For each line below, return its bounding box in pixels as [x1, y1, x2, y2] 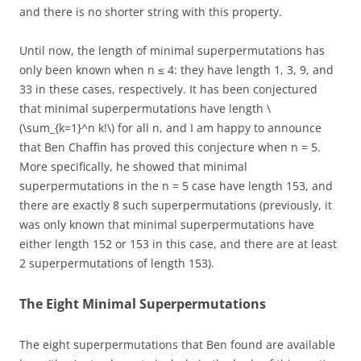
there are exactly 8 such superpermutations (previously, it [19, 197, 332, 213]
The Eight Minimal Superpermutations [19, 295, 266, 313]
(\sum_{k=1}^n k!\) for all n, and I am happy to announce [19, 120, 322, 135]
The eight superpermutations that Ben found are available [19, 337, 335, 352]
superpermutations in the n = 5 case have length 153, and [19, 178, 333, 193]
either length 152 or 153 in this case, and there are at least [19, 236, 337, 251]
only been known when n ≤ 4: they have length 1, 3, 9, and [19, 62, 334, 77]
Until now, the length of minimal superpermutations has [19, 43, 325, 58]
